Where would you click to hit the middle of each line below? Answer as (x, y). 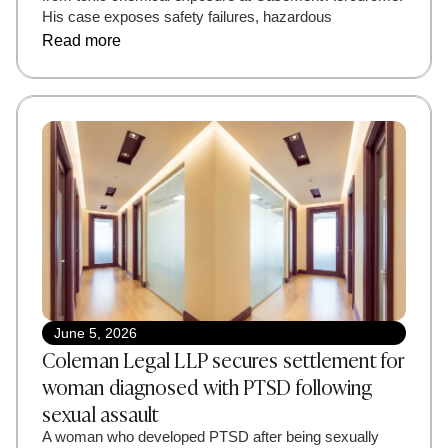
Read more (81, 40)
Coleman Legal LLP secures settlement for (224, 358)
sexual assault (101, 412)
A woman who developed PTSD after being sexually (210, 436)
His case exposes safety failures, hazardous (187, 16)
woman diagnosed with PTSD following (207, 385)
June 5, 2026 (95, 332)
